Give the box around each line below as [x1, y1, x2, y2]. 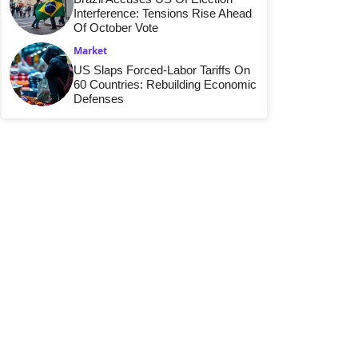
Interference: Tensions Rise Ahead [74, 6, 252, 20]
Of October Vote [74, 20, 158, 34]
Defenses [74, 91, 124, 105]
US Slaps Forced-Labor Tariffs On [74, 62, 250, 77]
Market [74, 43, 107, 58]
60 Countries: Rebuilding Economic [74, 77, 257, 91]
